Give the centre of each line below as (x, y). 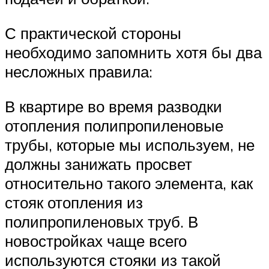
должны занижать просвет (98, 164)
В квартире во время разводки (113, 106)
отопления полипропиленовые (114, 125)
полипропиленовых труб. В (101, 221)
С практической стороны (93, 33)
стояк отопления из (74, 202)
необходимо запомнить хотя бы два (133, 53)
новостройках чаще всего (96, 240)
